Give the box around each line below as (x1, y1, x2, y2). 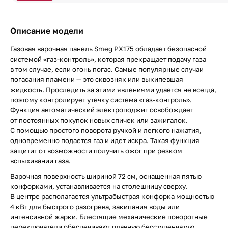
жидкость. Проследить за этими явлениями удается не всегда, (10, 85, 216, 94)
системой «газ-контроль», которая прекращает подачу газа (10, 55, 206, 63)
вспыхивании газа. (10, 157, 71, 165)
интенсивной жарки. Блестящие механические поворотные (10, 213, 208, 221)
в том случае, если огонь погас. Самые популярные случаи (10, 65, 204, 73)
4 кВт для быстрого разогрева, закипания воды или (10, 203, 180, 211)
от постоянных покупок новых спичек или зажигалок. (10, 116, 188, 124)
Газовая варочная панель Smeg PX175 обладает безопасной (10, 45, 207, 53)
